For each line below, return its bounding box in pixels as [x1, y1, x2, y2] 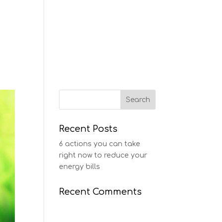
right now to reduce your [59, 152, 148, 159]
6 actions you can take [59, 140, 141, 148]
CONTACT [116, 26, 156, 35]
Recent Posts [59, 124, 118, 134]
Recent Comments [59, 187, 142, 197]
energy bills [59, 163, 101, 170]
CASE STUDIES [44, 26, 104, 35]
